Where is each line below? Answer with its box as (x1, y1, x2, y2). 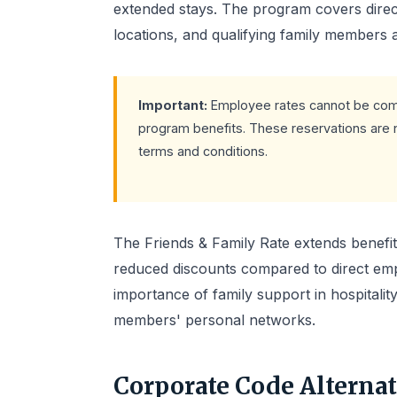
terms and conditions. (138, 144, 268, 159)
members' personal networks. (113, 311, 315, 329)
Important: (138, 97, 207, 113)
